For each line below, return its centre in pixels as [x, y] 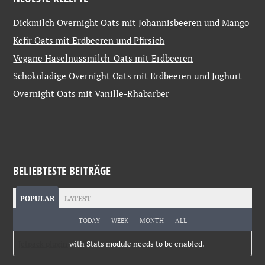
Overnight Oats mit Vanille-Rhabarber [91, 93]
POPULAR [38, 198]
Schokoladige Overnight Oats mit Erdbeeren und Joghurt [128, 75]
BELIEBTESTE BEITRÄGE [62, 170]
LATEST [78, 198]
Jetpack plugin [43, 243]
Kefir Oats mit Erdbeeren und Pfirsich [89, 40]
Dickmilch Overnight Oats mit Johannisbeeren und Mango [131, 22]
